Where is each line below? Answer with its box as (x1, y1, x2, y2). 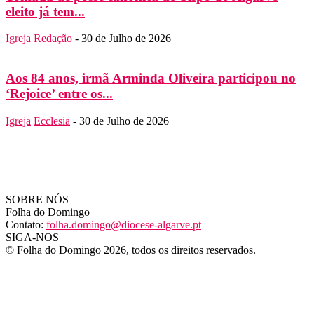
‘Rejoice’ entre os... (6, 86, 113, 101)
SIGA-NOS (6, 231, 59, 243)
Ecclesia (34, 114, 70, 127)
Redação (34, 32, 72, 45)
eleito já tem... (6, 4, 85, 19)
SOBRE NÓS (6, 193, 69, 205)
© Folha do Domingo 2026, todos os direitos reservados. (6, 243, 256, 256)
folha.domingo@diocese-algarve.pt (46, 218, 201, 231)
